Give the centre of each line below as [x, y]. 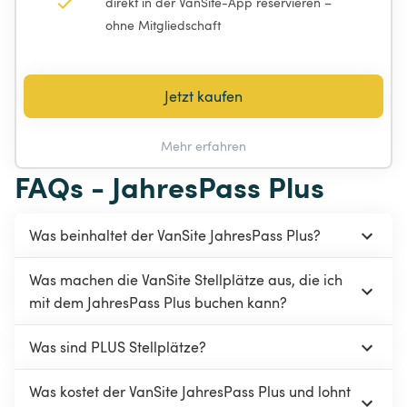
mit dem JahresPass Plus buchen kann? [158, 303]
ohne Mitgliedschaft [163, 25]
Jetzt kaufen [203, 97]
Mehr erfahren [203, 146]
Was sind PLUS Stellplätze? [118, 347]
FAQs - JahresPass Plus [169, 186]
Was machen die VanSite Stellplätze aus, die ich [186, 280]
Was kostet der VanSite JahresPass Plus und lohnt [190, 392]
